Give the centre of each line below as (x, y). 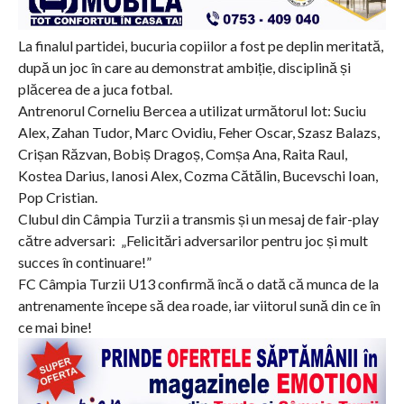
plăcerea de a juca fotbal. (95, 89)
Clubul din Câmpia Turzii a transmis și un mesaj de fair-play (198, 219)
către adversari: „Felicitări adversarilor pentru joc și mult (193, 241)
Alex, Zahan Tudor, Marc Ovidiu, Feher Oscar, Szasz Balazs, (198, 133)
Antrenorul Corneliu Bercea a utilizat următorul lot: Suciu (192, 111)
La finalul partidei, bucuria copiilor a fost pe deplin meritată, (200, 46)
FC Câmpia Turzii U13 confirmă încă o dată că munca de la (198, 284)
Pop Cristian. (57, 197)
